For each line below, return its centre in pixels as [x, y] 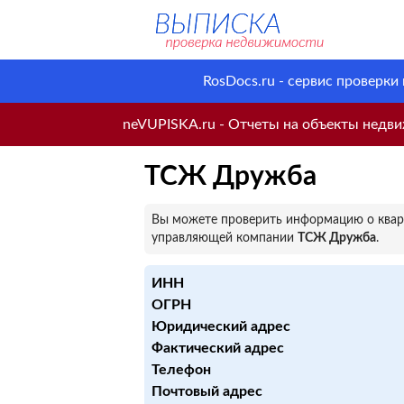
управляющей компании [225, 238]
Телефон [181, 370]
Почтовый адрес [207, 391]
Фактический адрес [218, 348]
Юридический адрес [221, 326]
